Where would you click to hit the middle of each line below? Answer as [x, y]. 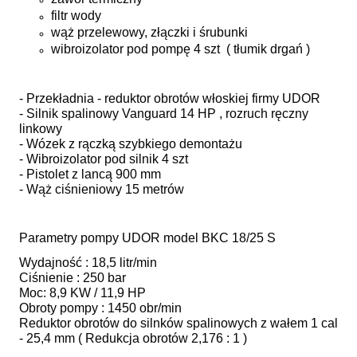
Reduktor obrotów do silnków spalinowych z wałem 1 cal [178, 323]
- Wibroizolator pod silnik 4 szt [104, 159]
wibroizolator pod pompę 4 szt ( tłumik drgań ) [182, 49]
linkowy [41, 128]
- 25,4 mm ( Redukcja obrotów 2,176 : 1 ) [133, 338]
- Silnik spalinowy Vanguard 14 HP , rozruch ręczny [164, 113]
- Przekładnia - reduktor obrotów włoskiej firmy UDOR [170, 98]
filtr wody [76, 15]
